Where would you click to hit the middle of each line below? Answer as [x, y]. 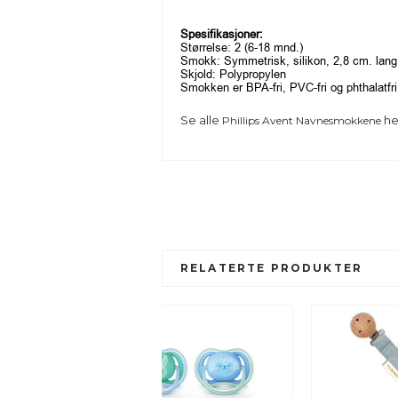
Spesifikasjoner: [222, 34]
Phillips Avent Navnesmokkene [302, 120]
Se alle [201, 120]
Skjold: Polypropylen [233, 74]
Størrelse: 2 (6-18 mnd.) [242, 48]
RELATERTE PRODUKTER [272, 268]
